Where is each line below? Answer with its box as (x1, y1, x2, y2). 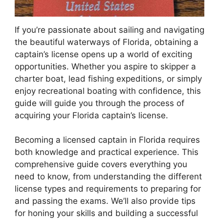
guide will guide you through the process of (15, 98, 184, 108)
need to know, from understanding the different (15, 172, 202, 181)
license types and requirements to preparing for (15, 184, 201, 194)
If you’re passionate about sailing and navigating (15, 24, 204, 35)
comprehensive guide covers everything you (15, 159, 187, 169)
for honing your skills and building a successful (15, 208, 198, 218)
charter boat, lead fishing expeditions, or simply (15, 73, 202, 84)
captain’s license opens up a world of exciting (15, 49, 192, 59)
